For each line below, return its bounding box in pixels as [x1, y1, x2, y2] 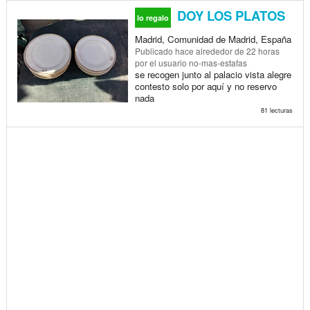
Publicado [134, 44, 175, 57]
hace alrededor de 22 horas [174, 44, 280, 57]
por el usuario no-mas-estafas [134, 56, 247, 69]
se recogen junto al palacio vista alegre [134, 67, 291, 81]
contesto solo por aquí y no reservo [134, 79, 277, 93]
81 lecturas [260, 104, 293, 115]
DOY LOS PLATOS [173, 6, 285, 25]
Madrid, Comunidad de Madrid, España [134, 32, 291, 46]
